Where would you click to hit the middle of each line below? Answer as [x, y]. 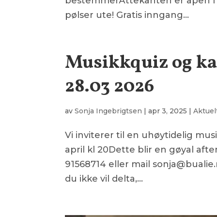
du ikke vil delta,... [104, 179]
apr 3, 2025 [168, 111]
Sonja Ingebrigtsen [108, 111]
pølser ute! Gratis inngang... [127, 15]
